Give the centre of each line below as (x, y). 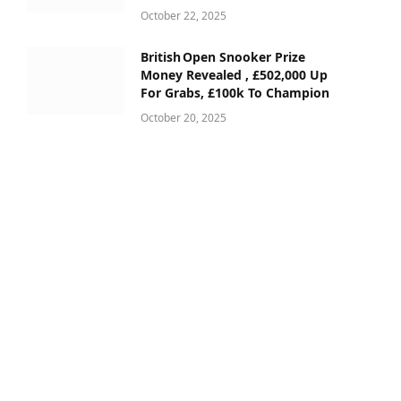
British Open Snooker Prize (223, 57)
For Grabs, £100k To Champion (235, 93)
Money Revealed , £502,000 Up (234, 75)
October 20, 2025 (183, 118)
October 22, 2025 (183, 16)
